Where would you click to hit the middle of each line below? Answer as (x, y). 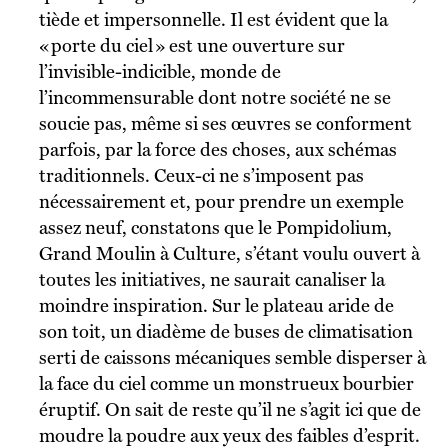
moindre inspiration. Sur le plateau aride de (216, 305)
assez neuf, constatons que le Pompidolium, (215, 227)
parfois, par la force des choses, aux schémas (217, 149)
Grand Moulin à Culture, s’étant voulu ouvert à (229, 253)
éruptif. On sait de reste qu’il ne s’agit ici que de (229, 409)
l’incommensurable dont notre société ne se (214, 97)
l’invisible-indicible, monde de (159, 71)
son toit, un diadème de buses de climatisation (225, 331)
